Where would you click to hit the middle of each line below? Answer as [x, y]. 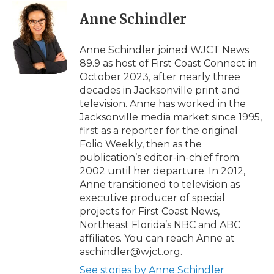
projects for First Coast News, [150, 211]
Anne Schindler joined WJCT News [164, 50]
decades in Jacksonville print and [160, 90]
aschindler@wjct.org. [131, 251]
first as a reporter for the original [159, 130]
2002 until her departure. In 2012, [162, 171]
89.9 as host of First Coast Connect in [168, 63]
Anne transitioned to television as [160, 184]
